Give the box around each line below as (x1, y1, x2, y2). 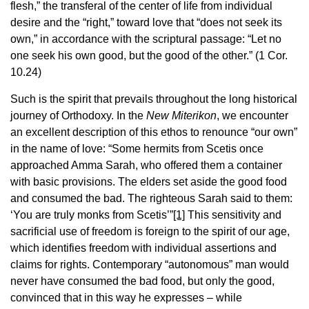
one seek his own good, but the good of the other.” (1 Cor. (10, 50, 288, 62)
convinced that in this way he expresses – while (10, 292, 242, 304)
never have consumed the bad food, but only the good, (10, 275, 275, 288)
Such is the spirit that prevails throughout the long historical (10, 93, 297, 106)
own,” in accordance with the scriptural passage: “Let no (10, 33, 281, 46)
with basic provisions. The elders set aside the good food (10, 176, 287, 188)
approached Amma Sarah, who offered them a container (10, 159, 282, 172)
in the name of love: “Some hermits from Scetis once (10, 143, 263, 155)
